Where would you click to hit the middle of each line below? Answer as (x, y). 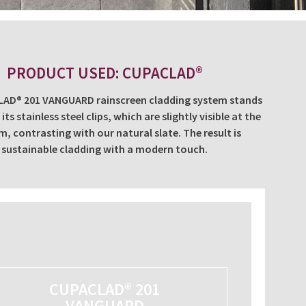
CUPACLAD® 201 (105, 289)
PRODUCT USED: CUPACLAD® (105, 73)
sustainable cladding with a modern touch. (105, 149)
